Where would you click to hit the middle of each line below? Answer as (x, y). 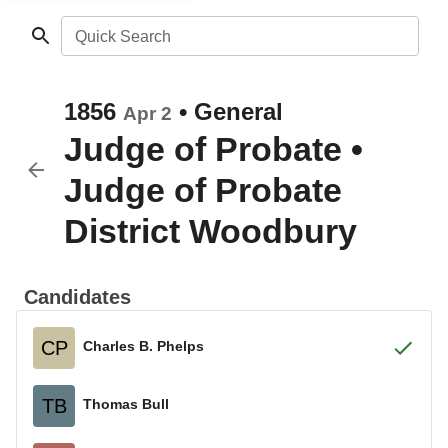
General (238, 111)
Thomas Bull (126, 403)
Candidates (77, 297)
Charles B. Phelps (143, 345)
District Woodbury (210, 231)
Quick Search (122, 36)
